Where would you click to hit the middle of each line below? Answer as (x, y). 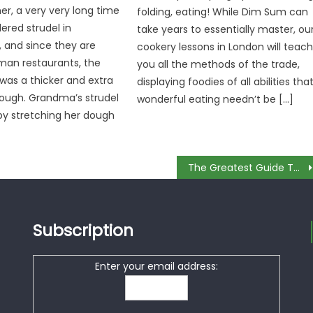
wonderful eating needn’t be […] (216, 100)
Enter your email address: (157, 267)
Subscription (83, 231)
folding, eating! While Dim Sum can (223, 12)
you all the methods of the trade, (219, 65)
